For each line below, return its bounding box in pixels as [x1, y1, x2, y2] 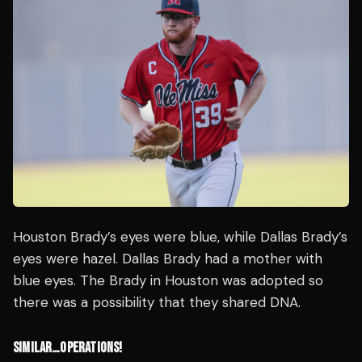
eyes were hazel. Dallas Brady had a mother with [13, 249, 322, 267]
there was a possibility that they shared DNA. [13, 293, 301, 311]
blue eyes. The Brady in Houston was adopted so [13, 271, 323, 289]
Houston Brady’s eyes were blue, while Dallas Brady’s [13, 227, 347, 246]
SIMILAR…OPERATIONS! [13, 339, 123, 356]
